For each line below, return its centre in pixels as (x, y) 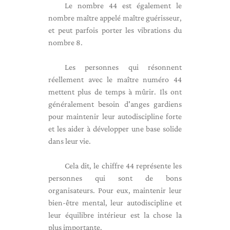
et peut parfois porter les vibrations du (115, 30)
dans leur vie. (70, 141)
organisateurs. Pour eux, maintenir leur (115, 190)
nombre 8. (65, 42)
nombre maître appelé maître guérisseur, (115, 18)
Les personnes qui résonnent (123, 67)
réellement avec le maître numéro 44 (115, 79)
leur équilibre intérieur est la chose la (115, 215)
